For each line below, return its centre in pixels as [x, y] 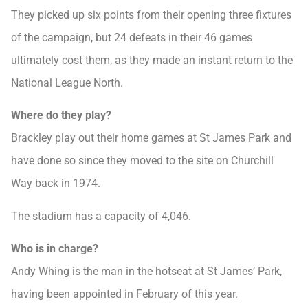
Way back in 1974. [56, 184]
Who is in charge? [55, 249]
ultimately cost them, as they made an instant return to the [152, 60]
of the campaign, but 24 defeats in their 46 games [132, 38]
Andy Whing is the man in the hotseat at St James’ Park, [146, 272]
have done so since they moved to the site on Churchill [142, 161]
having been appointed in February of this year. [124, 294]
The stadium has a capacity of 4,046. [101, 216]
